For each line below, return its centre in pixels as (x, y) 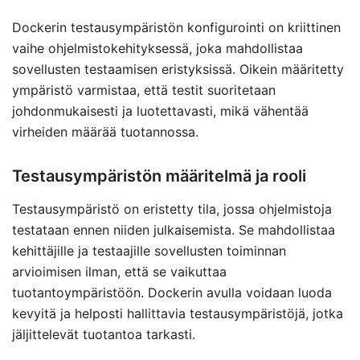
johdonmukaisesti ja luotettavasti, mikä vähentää (160, 111)
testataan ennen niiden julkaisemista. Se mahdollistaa (174, 230)
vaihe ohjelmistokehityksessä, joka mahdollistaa (157, 48)
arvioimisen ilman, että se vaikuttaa (119, 272)
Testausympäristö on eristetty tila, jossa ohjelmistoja (172, 209)
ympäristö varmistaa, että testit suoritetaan (144, 90)
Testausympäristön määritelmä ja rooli (159, 176)
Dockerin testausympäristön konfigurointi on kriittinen (176, 27)
